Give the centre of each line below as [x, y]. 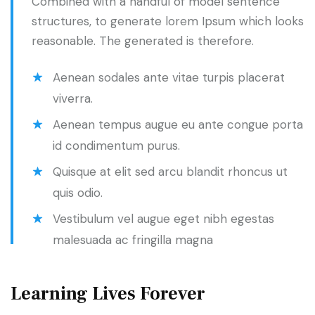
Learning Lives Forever [108, 294]
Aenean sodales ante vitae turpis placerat [169, 78]
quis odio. [78, 193]
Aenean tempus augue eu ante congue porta [178, 125]
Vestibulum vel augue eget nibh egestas [163, 219]
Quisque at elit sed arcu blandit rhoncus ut [170, 172]
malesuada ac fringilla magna [133, 240]
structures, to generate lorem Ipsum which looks [168, 21]
